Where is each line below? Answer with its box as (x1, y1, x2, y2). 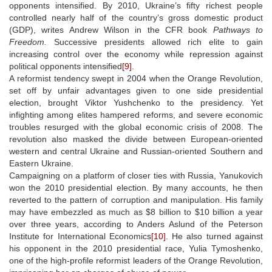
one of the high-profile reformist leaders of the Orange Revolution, (9, 255, 263, 265)
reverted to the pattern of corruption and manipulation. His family (9, 194, 263, 205)
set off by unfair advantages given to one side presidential (9, 85, 263, 95)
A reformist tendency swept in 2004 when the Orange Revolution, (9, 73, 263, 83)
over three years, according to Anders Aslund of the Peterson (9, 219, 263, 229)
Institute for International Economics (9, 231, 151, 241)
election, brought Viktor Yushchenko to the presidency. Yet (9, 97, 263, 107)
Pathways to (212, 24, 263, 35)
